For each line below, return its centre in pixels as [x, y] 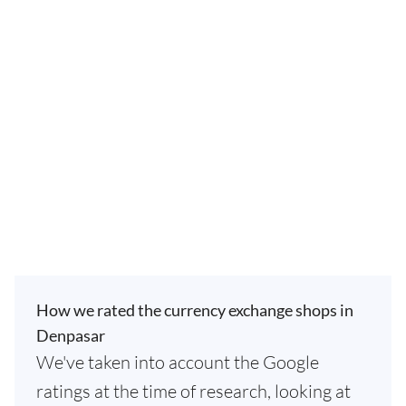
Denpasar [71, 335]
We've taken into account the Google [178, 362]
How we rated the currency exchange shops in [195, 310]
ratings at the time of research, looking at [193, 391]
